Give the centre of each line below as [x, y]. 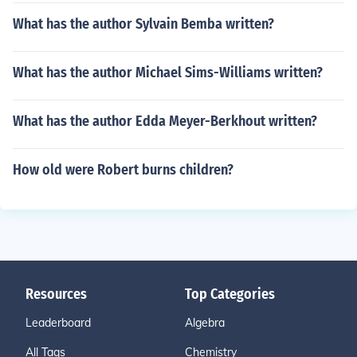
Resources [56, 294]
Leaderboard [58, 323]
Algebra [205, 323]
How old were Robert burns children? [123, 170]
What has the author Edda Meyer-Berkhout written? [165, 121]
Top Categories [230, 294]
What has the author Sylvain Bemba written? [143, 24]
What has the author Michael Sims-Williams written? [168, 73]
